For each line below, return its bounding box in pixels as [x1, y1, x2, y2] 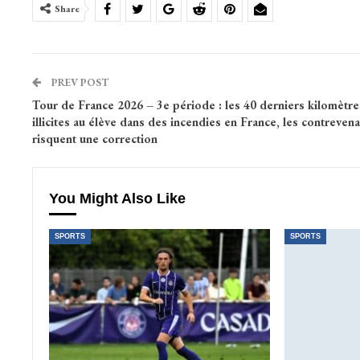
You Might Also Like [48, 190, 186, 207]
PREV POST [48, 76, 108, 90]
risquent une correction [31, 131, 157, 147]
